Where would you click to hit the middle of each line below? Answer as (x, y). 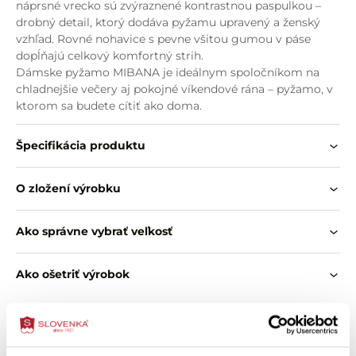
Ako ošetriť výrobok (73, 274)
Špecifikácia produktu (81, 145)
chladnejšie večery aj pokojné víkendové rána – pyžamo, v (174, 89)
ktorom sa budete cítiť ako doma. (109, 106)
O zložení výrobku (68, 188)
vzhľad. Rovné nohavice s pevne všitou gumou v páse (163, 39)
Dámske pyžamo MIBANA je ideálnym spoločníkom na (168, 72)
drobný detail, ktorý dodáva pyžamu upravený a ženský (168, 22)
